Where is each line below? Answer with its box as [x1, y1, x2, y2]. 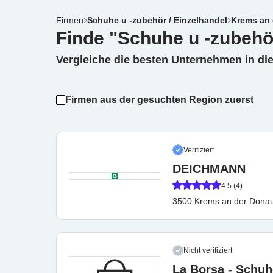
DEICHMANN [172, 162, 246, 175]
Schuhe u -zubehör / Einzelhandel [87, 15, 227, 25]
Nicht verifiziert [183, 246, 232, 255]
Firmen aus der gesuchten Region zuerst [65, 94, 253, 105]
